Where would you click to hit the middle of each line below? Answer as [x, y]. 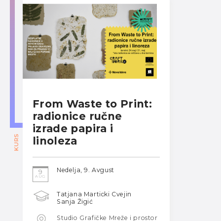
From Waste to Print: [92, 104]
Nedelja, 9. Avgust [86, 170]
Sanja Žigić [75, 202]
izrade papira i [73, 129]
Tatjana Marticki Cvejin [94, 194]
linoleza [55, 141]
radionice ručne [77, 116]
